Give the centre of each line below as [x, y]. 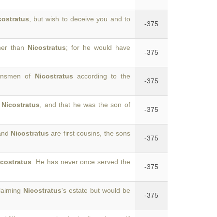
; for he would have [98, 47]
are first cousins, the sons [90, 133]
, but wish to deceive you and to [80, 19]
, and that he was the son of [85, 105]
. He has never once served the [81, 162]
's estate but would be [96, 190]
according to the [102, 76]
